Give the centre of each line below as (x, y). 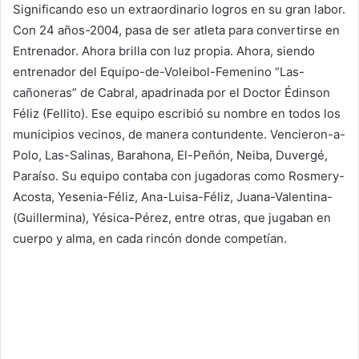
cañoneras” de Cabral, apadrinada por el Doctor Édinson (171, 92)
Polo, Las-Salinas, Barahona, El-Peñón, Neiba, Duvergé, (170, 155)
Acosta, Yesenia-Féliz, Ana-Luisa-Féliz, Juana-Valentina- (173, 196)
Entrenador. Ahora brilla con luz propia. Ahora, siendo (164, 50)
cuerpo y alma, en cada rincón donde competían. (150, 238)
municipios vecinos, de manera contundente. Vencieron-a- (179, 134)
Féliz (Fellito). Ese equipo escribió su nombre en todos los (177, 113)
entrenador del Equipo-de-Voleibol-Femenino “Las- (159, 71)
